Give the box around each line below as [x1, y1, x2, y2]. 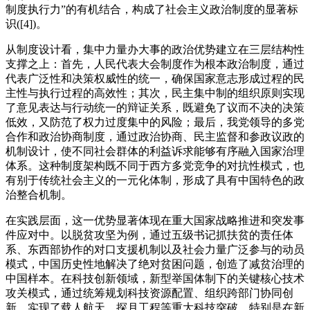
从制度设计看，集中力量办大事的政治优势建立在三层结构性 [6, 43, 304, 55]
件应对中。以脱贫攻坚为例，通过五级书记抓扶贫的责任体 [6, 228, 293, 241]
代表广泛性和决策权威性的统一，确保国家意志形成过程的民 [6, 72, 304, 84]
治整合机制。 [6, 188, 72, 201]
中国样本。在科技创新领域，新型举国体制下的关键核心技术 [6, 272, 304, 284]
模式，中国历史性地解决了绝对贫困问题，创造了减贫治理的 [6, 257, 304, 270]
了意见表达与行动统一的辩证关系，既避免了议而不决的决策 [6, 101, 304, 113]
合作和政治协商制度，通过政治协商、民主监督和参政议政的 [6, 130, 304, 143]
